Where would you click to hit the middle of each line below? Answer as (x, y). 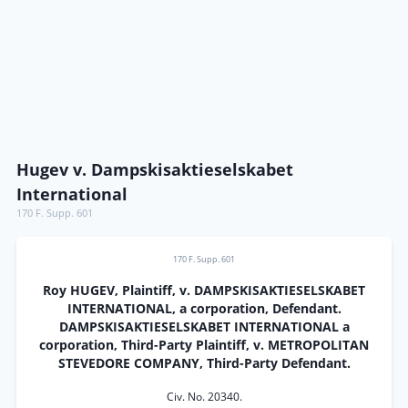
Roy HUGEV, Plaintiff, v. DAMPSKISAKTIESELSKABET (204, 291)
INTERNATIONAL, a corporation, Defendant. (204, 309)
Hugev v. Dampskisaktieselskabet (155, 169)
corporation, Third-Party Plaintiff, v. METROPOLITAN (204, 345)
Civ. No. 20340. (204, 397)
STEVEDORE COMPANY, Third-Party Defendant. (204, 363)
